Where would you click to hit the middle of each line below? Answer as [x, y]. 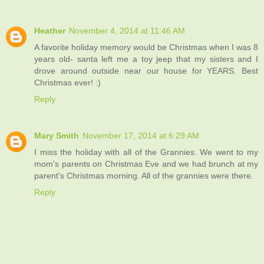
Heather [50, 30]
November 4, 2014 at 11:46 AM [127, 30]
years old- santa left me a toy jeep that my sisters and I [146, 59]
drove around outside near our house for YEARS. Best [146, 70]
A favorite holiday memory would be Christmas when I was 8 [146, 47]
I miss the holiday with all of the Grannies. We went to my [146, 152]
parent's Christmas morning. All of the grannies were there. [144, 175]
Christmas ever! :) [67, 82]
